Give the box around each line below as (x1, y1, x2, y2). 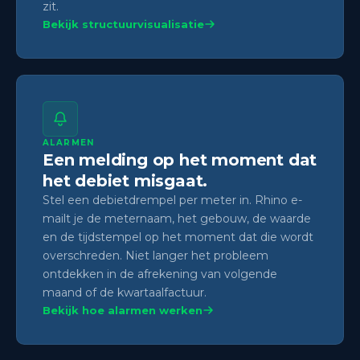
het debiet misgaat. (43, 170, 208, 190)
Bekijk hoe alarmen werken (43, 303, 202, 317)
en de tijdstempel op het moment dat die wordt (43, 229, 313, 244)
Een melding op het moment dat (43, 149, 317, 170)
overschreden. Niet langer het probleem (43, 247, 268, 263)
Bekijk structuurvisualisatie (43, 17, 204, 31)
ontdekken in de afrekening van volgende (43, 266, 277, 281)
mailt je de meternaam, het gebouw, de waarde (43, 211, 311, 226)
